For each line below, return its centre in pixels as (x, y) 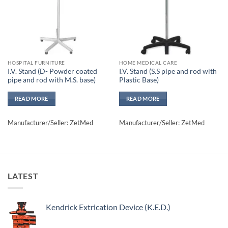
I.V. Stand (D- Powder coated (52, 71)
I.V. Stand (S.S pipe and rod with (168, 71)
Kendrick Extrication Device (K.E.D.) (108, 207)
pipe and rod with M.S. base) (51, 80)
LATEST (23, 176)
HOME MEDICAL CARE (148, 63)
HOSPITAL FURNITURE (36, 63)
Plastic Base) (139, 80)
